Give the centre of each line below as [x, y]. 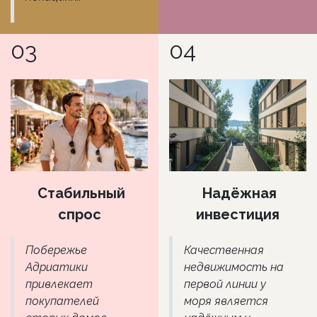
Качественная [224, 250]
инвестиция [238, 214]
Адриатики [57, 267]
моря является [226, 301]
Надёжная [238, 193]
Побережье [56, 250]
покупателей [62, 301]
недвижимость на [234, 267]
